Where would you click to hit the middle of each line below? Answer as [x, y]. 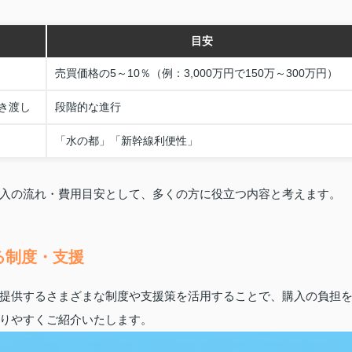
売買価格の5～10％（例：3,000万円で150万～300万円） [196, 73]
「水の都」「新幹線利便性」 [126, 141]
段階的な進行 [88, 107]
